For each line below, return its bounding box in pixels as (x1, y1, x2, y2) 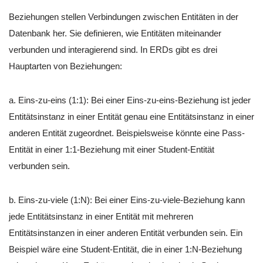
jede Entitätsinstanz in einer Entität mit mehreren (9, 211, 193, 221)
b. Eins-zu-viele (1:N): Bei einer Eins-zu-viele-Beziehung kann (9, 194, 245, 205)
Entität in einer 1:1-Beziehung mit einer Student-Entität (9, 144, 214, 154)
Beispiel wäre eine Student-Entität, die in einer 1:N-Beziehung (9, 244, 242, 254)
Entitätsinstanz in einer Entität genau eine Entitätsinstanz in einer (9, 111, 254, 122)
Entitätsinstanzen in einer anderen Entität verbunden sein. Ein (9, 227, 242, 238)
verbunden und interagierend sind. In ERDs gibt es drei (9, 44, 217, 55)
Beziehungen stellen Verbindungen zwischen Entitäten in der (9, 11, 238, 22)
